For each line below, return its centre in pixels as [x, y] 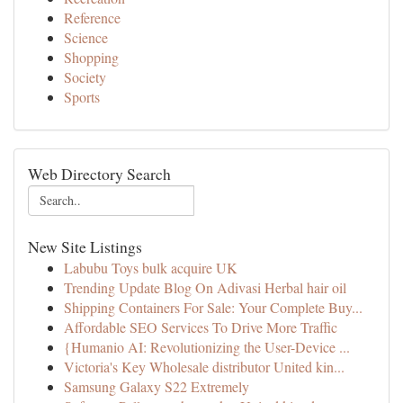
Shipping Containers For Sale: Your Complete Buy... [213, 307]
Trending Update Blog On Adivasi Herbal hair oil [205, 287]
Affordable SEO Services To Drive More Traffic [201, 327]
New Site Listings [85, 246]
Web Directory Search [99, 174]
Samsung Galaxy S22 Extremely [157, 386]
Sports [82, 97]
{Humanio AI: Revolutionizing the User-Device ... [207, 347]
